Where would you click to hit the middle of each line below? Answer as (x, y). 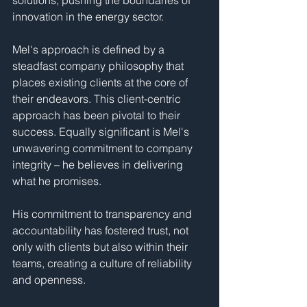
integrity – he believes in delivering (99, 164)
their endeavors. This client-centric (98, 99)
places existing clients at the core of (101, 82)
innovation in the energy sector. (88, 16)
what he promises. (58, 181)
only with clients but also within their (101, 247)
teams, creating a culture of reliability (103, 263)
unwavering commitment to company (104, 148)
